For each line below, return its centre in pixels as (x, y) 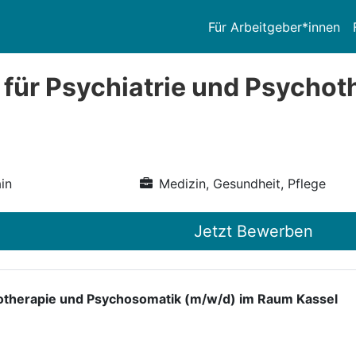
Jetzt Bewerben (253, 231)
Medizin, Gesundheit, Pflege (242, 184)
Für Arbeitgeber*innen (274, 27)
